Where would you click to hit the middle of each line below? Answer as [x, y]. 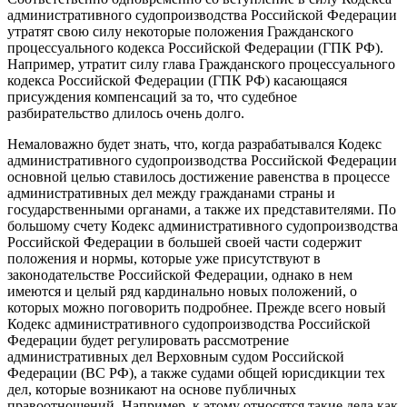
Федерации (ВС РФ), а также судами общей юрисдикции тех [196, 373]
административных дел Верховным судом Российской [176, 357]
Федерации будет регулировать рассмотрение [148, 341]
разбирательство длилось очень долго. [126, 114]
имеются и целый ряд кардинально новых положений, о [182, 292]
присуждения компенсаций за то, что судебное [152, 97]
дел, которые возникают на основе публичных [152, 390]
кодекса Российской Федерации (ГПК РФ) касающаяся [177, 81]
